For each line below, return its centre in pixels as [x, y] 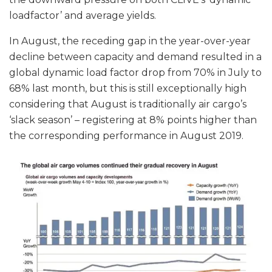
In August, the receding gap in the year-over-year [130, 41]
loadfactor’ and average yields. [84, 16]
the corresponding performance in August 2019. [126, 136]
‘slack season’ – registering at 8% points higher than [133, 120]
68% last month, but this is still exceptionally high [128, 89]
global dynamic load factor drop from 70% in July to [135, 73]
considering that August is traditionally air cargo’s [128, 104]
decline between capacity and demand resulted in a [135, 57]
